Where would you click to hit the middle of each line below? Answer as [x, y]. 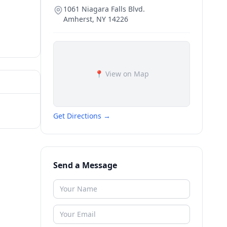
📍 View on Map [122, 74]
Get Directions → [82, 116]
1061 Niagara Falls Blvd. [104, 9]
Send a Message [85, 165]
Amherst [78, 19]
